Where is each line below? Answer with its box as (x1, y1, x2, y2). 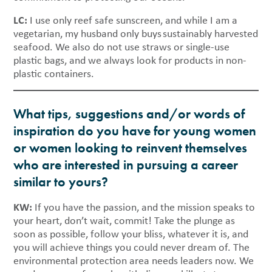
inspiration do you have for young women (13, 122, 257, 140)
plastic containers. (13, 66, 98, 81)
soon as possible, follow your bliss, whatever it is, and (13, 226, 249, 242)
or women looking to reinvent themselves (13, 139, 248, 157)
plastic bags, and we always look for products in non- (13, 53, 247, 68)
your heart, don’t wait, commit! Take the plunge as (13, 213, 236, 228)
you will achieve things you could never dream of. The (13, 240, 250, 255)
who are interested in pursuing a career (13, 156, 239, 174)
